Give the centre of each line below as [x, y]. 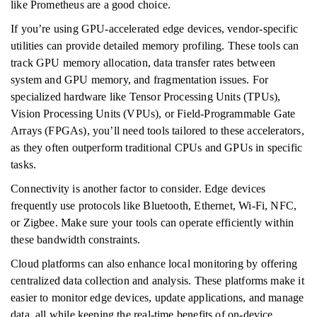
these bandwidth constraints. [76, 240]
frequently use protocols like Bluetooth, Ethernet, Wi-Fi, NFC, [154, 206]
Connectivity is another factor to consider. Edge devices [138, 189]
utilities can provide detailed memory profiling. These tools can [155, 46]
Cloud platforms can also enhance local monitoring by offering [154, 264]
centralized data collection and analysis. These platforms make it [157, 281]
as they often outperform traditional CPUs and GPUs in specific [157, 148]
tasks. [24, 165]
